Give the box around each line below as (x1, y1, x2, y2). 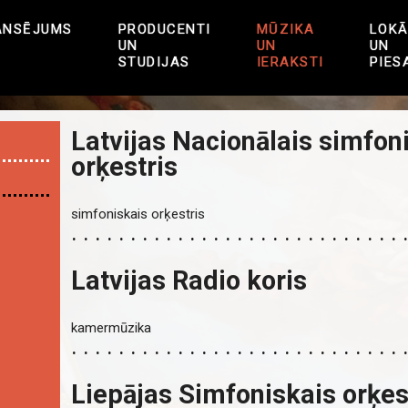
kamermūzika (71, 319, 151, 336)
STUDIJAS (117, 53, 190, 70)
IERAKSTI (256, 53, 324, 70)
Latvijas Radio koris (71, 264, 307, 296)
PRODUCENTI (117, 20, 211, 37)
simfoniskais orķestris (71, 205, 205, 222)
